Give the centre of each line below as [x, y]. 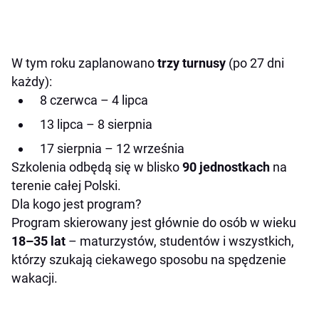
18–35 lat [38, 241]
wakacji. [35, 278]
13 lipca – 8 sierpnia [96, 125]
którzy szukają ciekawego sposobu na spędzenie [149, 260]
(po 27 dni [255, 63]
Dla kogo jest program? [77, 204]
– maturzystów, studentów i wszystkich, [180, 241]
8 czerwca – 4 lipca [94, 100]
